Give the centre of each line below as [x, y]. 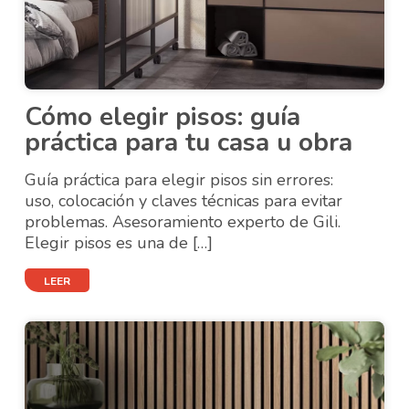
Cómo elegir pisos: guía [163, 117]
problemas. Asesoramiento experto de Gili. [183, 222]
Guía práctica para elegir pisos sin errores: [179, 180]
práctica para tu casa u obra [189, 142]
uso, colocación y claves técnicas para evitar [184, 201]
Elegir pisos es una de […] [119, 243]
